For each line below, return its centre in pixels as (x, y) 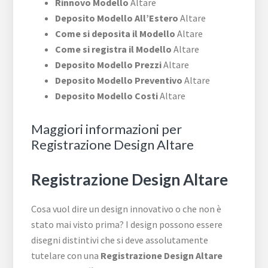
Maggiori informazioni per (107, 129)
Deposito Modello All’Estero (117, 18)
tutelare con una (66, 256)
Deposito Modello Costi (107, 96)
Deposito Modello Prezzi (109, 65)
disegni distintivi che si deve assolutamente (120, 240)
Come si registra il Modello (114, 49)
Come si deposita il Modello (115, 34)
